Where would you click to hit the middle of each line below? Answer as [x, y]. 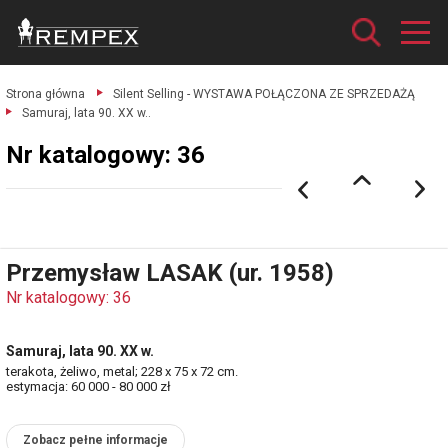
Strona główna [45, 94]
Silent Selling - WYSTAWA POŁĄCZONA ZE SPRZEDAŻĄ [264, 94]
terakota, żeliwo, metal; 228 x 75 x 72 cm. [122, 371]
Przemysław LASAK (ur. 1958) [170, 273]
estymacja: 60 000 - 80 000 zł [88, 386]
